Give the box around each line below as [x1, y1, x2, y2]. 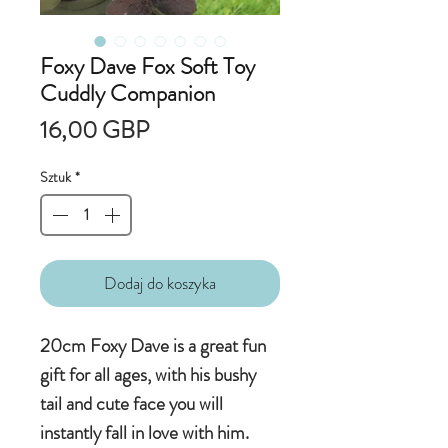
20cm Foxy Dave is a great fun [40, 332, 266, 360]
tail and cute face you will [40, 390, 223, 418]
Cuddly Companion [40, 77, 215, 111]
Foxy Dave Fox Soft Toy [40, 50, 255, 84]
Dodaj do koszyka [104, 271, 216, 296]
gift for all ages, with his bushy [40, 361, 256, 389]
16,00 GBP [40, 113, 149, 148]
